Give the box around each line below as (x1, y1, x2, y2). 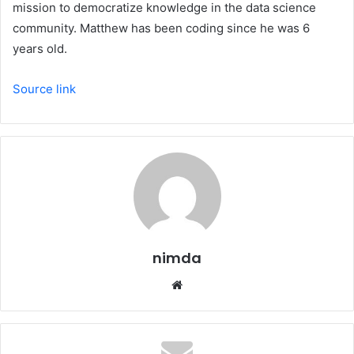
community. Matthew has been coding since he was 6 (13, 20, 310, 36)
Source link (13, 81, 76, 96)
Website (186, 276, 231, 292)
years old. (13, 40, 67, 56)
